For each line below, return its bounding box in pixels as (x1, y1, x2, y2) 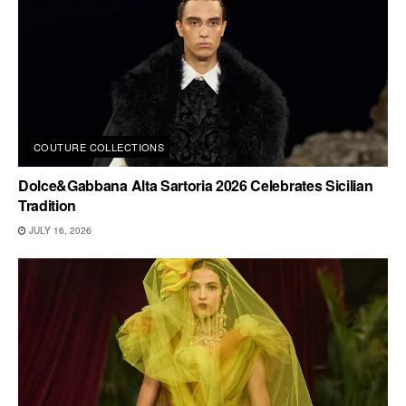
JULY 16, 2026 (26, 223, 92, 237)
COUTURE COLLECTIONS (34, 139, 165, 154)
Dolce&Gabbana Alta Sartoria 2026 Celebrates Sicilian (18, 174, 373, 196)
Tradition (18, 194, 77, 216)
